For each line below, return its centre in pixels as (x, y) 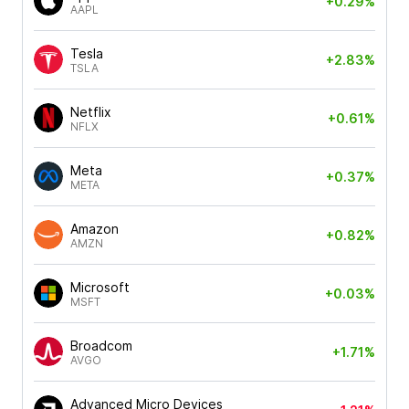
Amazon (94, 228)
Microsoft (100, 287)
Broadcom (101, 345)
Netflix (91, 111)
